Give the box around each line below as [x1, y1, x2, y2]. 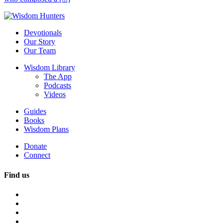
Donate [24, 142, 47, 151]
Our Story [24, 37, 55, 46]
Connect [24, 151, 50, 160]
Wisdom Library [24, 63, 75, 72]
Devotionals [24, 28, 62, 37]
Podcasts [44, 81, 71, 90]
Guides [24, 107, 46, 116]
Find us [4, 170, 29, 179]
